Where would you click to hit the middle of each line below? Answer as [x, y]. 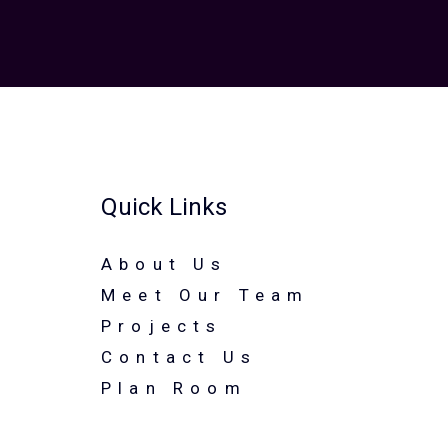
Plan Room [174, 388]
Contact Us [179, 357]
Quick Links [164, 207]
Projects [162, 326]
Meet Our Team [205, 295]
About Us [164, 264]
